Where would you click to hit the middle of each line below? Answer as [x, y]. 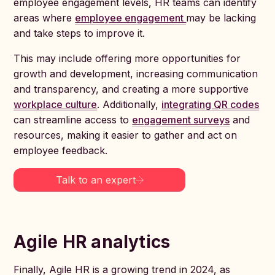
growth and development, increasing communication [136, 74]
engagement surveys [181, 120]
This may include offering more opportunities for [127, 58]
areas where [45, 18]
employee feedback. [61, 150]
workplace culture [56, 104]
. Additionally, [130, 104]
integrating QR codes [211, 104]
